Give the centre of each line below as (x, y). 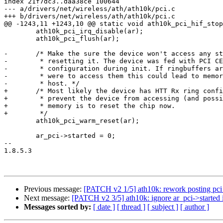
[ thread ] (131, 207)
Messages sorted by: (57, 207)
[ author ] (195, 207)
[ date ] (104, 207)
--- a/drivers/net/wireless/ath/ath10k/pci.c (90, 9)
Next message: (48, 198)
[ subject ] (163, 207)
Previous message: (54, 189)
